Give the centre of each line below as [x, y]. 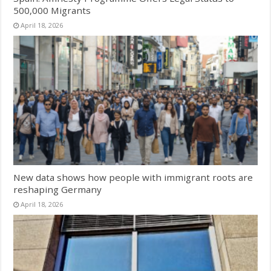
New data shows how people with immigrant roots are [133, 178]
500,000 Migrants [52, 10]
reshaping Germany [58, 190]
